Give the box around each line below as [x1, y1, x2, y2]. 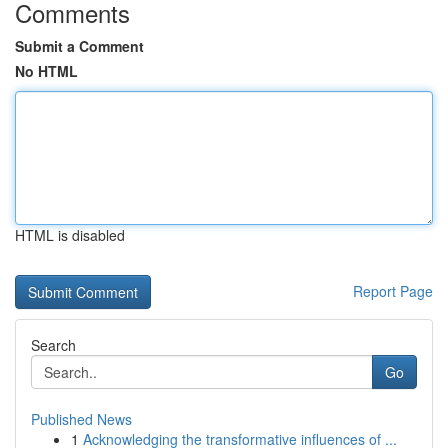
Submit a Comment [15, 36, 144, 56]
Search [31, 335, 76, 355]
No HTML [15, 61, 78, 81]
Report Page [353, 281, 433, 301]
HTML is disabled [15, 225, 125, 245]
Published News [31, 409, 132, 429]
